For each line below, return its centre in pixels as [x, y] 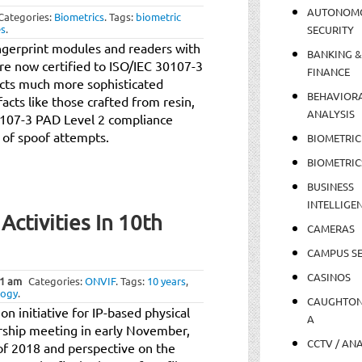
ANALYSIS [330, 113]
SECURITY [330, 29]
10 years [166, 280]
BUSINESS [330, 186]
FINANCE [328, 71]
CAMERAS [330, 228]
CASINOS [328, 276]
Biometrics [79, 16]
